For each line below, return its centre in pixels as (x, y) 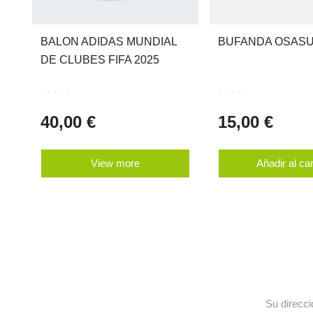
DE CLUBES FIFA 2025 (100, 60)
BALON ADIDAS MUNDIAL (109, 42)
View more (115, 163)
